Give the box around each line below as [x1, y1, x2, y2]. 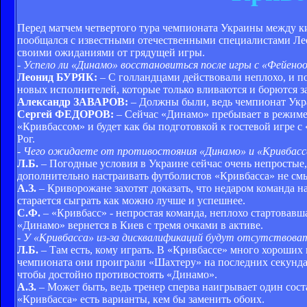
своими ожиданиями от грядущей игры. [17, 46, 205, 58]
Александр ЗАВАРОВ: [17, 95, 128, 108]
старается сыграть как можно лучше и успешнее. [17, 194, 245, 206]
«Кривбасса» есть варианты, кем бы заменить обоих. [17, 293, 265, 305]
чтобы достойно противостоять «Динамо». [17, 268, 217, 280]
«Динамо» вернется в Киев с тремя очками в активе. [17, 219, 263, 231]
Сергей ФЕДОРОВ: [17, 108, 114, 120]
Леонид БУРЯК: [17, 71, 100, 83]
